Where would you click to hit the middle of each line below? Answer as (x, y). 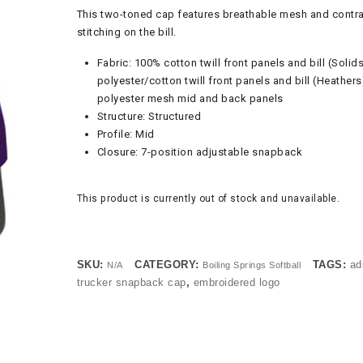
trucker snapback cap (131, 282)
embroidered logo (237, 282)
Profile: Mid (126, 134)
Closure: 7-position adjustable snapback (200, 152)
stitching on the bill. (126, 32)
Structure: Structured (149, 116)
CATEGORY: (169, 265)
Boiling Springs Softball (252, 265)
